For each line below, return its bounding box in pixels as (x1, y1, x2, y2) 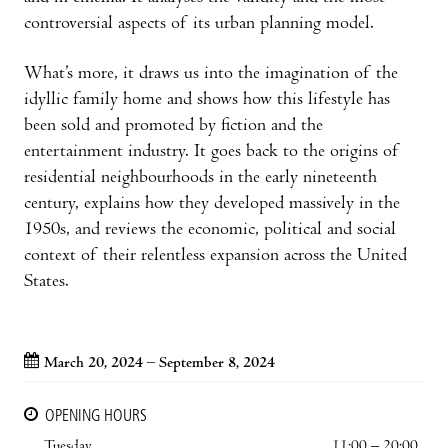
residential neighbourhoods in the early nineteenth (24, 168, 377, 188)
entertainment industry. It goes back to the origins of (24, 142, 400, 162)
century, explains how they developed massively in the (24, 194, 400, 214)
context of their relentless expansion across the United (24, 246, 407, 266)
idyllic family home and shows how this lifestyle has (24, 90, 390, 110)
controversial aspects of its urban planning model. (24, 14, 374, 34)
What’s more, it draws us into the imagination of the (24, 64, 398, 84)
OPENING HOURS (45, 408, 147, 425)
